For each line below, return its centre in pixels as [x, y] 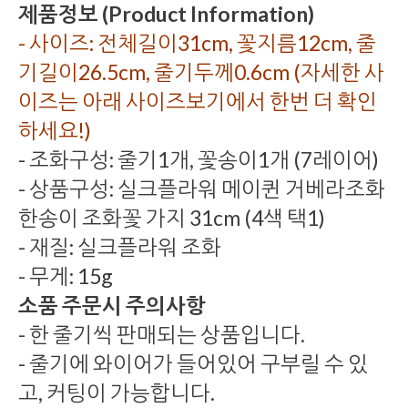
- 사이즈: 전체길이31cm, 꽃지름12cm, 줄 [197, 43]
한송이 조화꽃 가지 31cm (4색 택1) [172, 218]
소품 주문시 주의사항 [112, 306]
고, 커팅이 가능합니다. [117, 393]
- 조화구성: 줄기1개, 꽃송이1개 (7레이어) [199, 160]
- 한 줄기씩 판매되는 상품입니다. [162, 335]
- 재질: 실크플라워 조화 [120, 247]
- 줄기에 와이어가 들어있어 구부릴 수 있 [193, 364]
